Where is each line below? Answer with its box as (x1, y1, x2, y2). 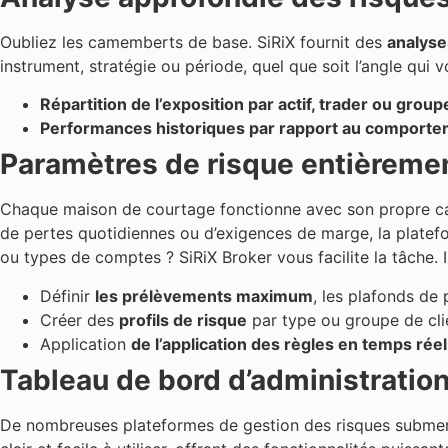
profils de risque (119, 309, 247, 330)
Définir (40, 285, 95, 306)
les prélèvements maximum (95, 285, 313, 306)
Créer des (40, 309, 119, 330)
